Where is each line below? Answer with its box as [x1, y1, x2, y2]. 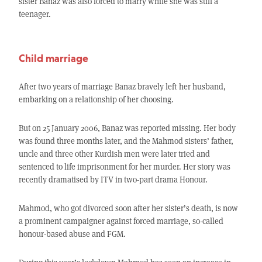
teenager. [18, 8, 51, 20]
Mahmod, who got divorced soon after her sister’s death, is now [18, 202, 238, 214]
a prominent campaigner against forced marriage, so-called [18, 215, 223, 227]
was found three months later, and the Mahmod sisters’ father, [18, 135, 233, 147]
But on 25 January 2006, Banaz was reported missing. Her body [18, 122, 236, 134]
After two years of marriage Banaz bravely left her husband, [18, 81, 226, 92]
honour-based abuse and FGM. [18, 228, 126, 240]
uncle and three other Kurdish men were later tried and [18, 148, 210, 160]
